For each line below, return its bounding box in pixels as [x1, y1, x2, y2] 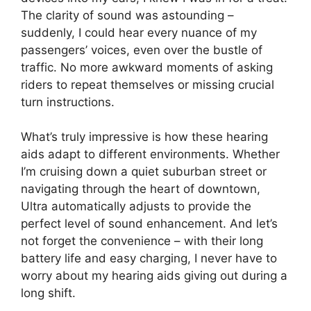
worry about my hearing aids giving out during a [21, 269, 287, 283]
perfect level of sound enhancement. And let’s [21, 217, 278, 230]
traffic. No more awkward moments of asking [21, 60, 273, 74]
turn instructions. [21, 94, 115, 109]
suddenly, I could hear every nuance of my [21, 25, 257, 40]
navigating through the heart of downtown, [21, 182, 260, 196]
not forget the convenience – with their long [21, 234, 263, 248]
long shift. [21, 286, 76, 300]
